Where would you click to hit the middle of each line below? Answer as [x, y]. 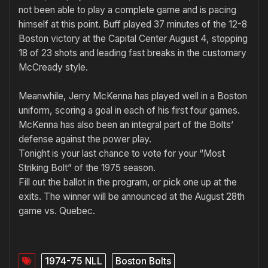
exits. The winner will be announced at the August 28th [132, 196]
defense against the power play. [85, 139]
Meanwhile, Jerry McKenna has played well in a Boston [133, 96]
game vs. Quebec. [57, 211]
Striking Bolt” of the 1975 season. [87, 167]
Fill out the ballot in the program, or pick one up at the [128, 182]
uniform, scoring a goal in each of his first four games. [129, 110]
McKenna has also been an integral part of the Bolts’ [126, 124]
